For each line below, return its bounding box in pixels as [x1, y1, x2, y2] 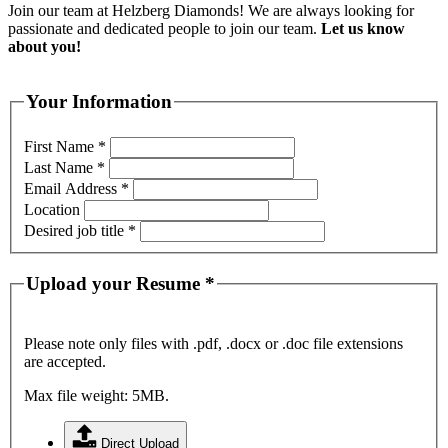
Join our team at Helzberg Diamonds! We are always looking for [8, 2, 414, 20]
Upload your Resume [26, 273, 205, 295]
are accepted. [24, 353, 106, 371]
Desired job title [24, 222, 128, 240]
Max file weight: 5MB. [24, 387, 169, 405]
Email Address [24, 180, 121, 198]
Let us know [321, 20, 405, 38]
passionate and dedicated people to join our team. [8, 20, 321, 38]
